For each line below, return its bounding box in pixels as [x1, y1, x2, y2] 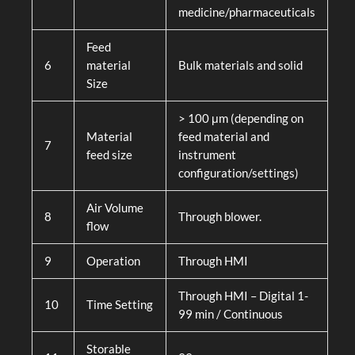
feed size [86, 148, 132, 162]
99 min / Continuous [177, 307, 283, 322]
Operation [86, 254, 140, 269]
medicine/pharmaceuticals [177, 6, 315, 20]
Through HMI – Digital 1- [177, 289, 308, 303]
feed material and [177, 130, 269, 144]
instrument [177, 148, 236, 162]
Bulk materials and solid [177, 59, 303, 73]
